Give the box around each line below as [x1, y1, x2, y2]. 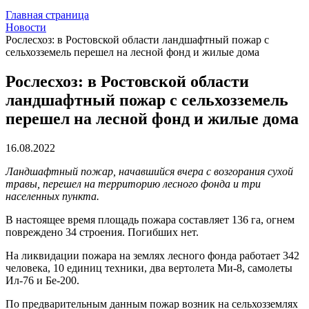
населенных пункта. [6, 190, 99, 202]
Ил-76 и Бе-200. [6, 274, 79, 286]
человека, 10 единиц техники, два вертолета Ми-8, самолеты [6, 261, 292, 274]
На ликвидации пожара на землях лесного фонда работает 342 [6, 249, 299, 261]
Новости [6, 21, 46, 33]
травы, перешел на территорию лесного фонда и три [6, 177, 261, 190]
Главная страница [6, 9, 89, 21]
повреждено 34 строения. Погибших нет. [6, 226, 199, 238]
